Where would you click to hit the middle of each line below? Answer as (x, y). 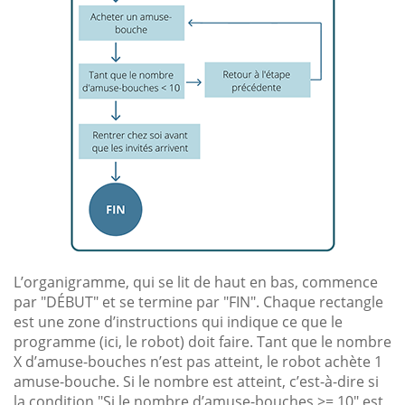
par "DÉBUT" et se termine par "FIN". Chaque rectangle (198, 301)
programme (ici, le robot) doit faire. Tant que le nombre (202, 341)
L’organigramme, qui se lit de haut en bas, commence (196, 282)
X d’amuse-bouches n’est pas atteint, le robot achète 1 (198, 361)
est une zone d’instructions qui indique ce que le (178, 321)
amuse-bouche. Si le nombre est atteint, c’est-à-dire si (196, 381)
